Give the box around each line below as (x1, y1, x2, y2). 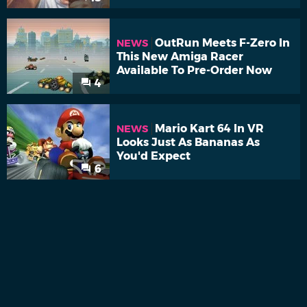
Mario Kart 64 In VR (155, 121, 264, 135)
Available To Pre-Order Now (116, 63, 272, 77)
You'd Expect (116, 149, 191, 162)
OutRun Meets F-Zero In (155, 36, 290, 49)
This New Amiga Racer (116, 49, 243, 63)
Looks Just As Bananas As (116, 135, 260, 149)
